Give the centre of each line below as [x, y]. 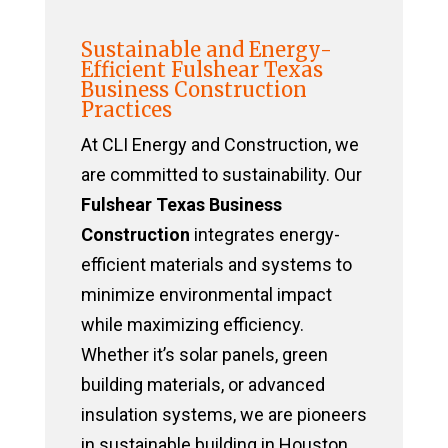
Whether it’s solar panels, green [204, 355]
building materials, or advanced [202, 385]
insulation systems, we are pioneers [223, 415]
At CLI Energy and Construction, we [219, 145]
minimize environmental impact [206, 295]
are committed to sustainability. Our [221, 175]
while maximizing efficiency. [192, 325]
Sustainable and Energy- [206, 50]
